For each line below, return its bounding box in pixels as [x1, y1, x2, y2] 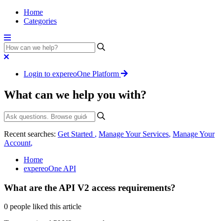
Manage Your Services [99, 129, 169, 138]
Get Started [58, 129, 95, 138]
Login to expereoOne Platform [24, 70, 119, 78]
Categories [24, 17, 57, 25]
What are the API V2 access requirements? [4, 182, 176, 193]
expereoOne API [24, 164, 76, 173]
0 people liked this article [4, 202, 81, 211]
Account [4, 138, 31, 147]
